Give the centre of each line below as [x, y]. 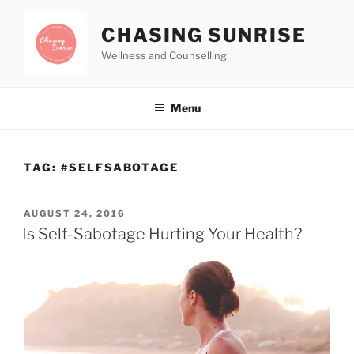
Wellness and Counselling [164, 55]
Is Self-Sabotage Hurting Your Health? [162, 233]
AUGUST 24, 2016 [75, 213]
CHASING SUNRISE [204, 35]
